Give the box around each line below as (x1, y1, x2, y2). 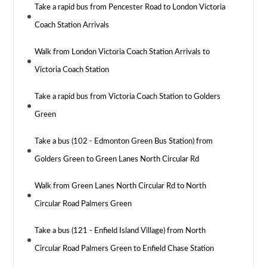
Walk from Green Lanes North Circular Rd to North (35, 182, 207, 191)
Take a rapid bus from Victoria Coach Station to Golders (35, 93, 221, 101)
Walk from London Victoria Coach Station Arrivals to (35, 48, 210, 57)
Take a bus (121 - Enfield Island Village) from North (35, 227, 206, 235)
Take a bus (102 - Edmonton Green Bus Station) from (35, 138, 213, 146)
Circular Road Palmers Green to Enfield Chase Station (35, 245, 215, 253)
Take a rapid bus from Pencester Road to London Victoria (35, 4, 226, 12)
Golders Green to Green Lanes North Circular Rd (35, 156, 200, 164)
